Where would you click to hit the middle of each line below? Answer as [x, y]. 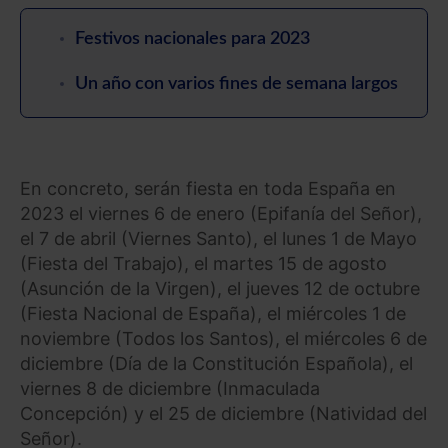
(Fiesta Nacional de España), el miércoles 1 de [213, 314]
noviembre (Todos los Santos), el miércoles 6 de [223, 339]
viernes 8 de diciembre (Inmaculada [170, 389]
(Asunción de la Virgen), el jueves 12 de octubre [220, 289]
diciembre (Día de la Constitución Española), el [216, 364]
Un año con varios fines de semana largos [236, 83]
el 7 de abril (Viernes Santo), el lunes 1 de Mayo [218, 239]
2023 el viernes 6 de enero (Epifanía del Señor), [221, 214]
